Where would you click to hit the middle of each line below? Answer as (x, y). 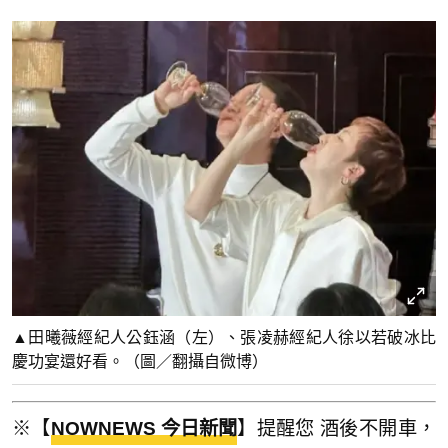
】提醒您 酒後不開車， (336, 428)
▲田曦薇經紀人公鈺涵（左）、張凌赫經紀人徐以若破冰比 (224, 338)
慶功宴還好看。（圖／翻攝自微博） (140, 362)
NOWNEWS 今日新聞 (143, 428)
